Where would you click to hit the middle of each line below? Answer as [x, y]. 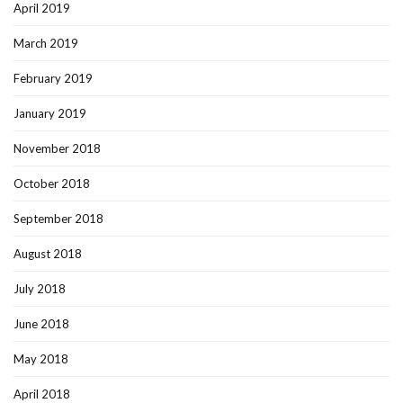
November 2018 [57, 148]
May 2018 [41, 358]
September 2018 [58, 218]
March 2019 [46, 43]
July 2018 [40, 288]
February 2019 [53, 78]
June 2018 [41, 323]
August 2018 [48, 253]
